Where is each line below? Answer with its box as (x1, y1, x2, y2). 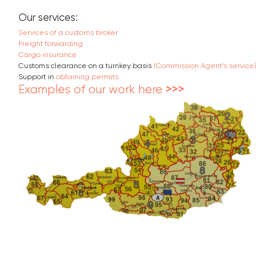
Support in (18, 72, 54, 81)
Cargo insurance (18, 50, 77, 59)
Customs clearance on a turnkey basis (18, 61, 153, 70)
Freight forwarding (18, 39, 83, 48)
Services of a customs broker (18, 28, 118, 37)
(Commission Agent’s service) (153, 61, 257, 70)
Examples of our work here (18, 82, 166, 96)
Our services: (18, 12, 78, 23)
